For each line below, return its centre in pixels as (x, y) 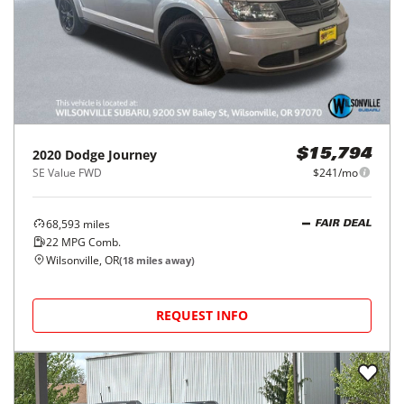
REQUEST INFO (202, 315)
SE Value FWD (67, 172)
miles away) (164, 260)
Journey (133, 154)
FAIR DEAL (343, 225)
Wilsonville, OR (83, 260)
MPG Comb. (90, 242)
